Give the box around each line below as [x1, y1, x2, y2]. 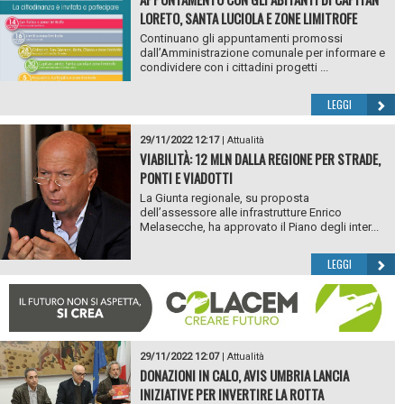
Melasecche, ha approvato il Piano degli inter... [139, 220, 379, 234]
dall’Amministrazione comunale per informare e [139, 46, 385, 60]
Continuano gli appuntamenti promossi [139, 32, 343, 46]
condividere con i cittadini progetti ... [139, 60, 328, 75]
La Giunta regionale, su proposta [139, 191, 309, 206]
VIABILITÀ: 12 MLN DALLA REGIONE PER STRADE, [139, 149, 381, 170]
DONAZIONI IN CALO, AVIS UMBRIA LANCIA [139, 364, 349, 385]
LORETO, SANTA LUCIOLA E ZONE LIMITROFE [139, 8, 357, 29]
